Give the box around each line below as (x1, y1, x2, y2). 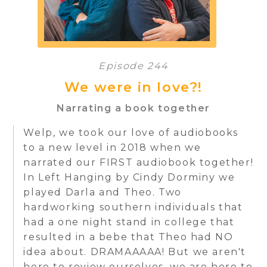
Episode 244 (98, 60, 169, 72)
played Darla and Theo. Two (23, 186, 182, 198)
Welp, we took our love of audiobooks (23, 126, 239, 138)
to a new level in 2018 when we (23, 141, 201, 153)
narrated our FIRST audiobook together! (23, 156, 254, 168)
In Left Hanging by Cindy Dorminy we (23, 171, 235, 183)
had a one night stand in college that (23, 216, 235, 228)
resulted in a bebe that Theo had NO (23, 231, 234, 243)
